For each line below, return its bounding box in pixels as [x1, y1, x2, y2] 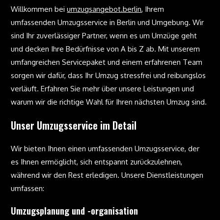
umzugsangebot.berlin [67, 4, 142, 14]
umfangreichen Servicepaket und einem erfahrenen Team [11, 57, 203, 67]
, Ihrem [141, 4, 165, 14]
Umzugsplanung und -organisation [11, 204, 138, 217]
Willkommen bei [11, 4, 67, 14]
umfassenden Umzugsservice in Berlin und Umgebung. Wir [11, 18, 204, 27]
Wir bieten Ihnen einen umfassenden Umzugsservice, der [11, 144, 200, 153]
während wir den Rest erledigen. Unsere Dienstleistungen [11, 170, 204, 180]
